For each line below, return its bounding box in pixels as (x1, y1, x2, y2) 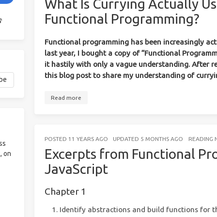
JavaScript (44, 161, 108, 177)
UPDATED (113, 136, 141, 142)
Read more (50, 94, 81, 101)
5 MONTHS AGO (140, 136, 184, 142)
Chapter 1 (44, 186, 86, 197)
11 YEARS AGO (68, 136, 108, 142)
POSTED (44, 136, 68, 142)
